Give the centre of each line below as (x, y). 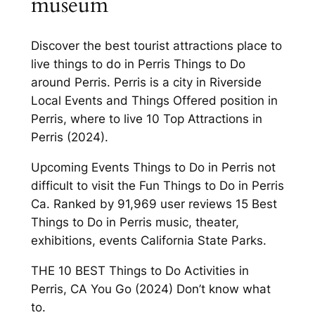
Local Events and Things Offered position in (154, 101)
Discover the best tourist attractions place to (156, 46)
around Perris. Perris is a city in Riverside (146, 83)
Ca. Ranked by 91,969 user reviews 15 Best (154, 204)
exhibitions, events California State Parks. (148, 240)
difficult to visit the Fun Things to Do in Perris (157, 185)
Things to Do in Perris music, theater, (135, 222)
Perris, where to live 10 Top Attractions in (146, 119)
